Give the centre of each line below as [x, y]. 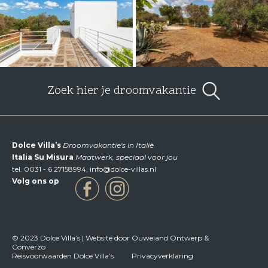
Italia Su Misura [43, 157]
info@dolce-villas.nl [123, 169]
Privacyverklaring [162, 256]
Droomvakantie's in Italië [107, 145]
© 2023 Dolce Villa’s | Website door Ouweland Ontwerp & [110, 238]
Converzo [29, 247]
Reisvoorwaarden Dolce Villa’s [63, 256]
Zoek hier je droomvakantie [124, 91]
